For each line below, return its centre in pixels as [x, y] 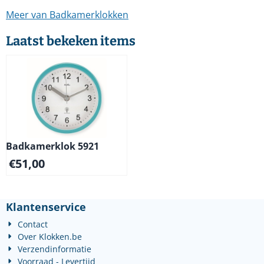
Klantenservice [46, 207]
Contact [33, 224]
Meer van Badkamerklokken [67, 15]
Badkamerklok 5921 [52, 146]
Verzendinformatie [55, 249]
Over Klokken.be [50, 237]
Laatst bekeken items [71, 41]
